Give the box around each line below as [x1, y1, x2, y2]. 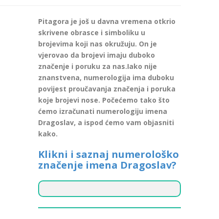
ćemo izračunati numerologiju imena [38, 106, 167, 116]
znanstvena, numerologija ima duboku [38, 72, 174, 82]
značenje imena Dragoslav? [38, 158, 176, 172]
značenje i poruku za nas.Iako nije [38, 61, 157, 71]
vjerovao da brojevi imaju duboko [38, 50, 155, 60]
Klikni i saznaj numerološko [38, 147, 179, 161]
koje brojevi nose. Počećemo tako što [38, 95, 170, 105]
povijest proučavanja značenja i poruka [38, 84, 175, 93]
